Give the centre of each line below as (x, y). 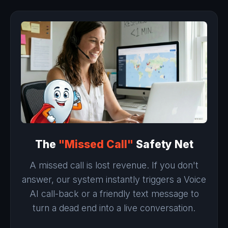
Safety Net (163, 144)
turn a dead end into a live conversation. (114, 208)
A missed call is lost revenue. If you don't (114, 165)
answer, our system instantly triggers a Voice (114, 179)
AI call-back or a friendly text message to (114, 193)
